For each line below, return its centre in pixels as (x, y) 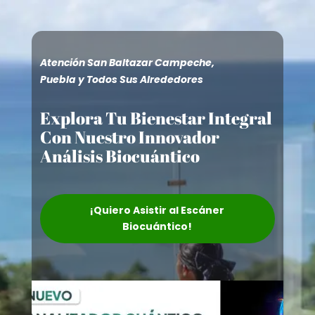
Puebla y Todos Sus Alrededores (121, 79)
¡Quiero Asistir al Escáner (157, 210)
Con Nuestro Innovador (129, 137)
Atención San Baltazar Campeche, (127, 63)
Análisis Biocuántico (120, 156)
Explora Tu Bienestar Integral (156, 118)
